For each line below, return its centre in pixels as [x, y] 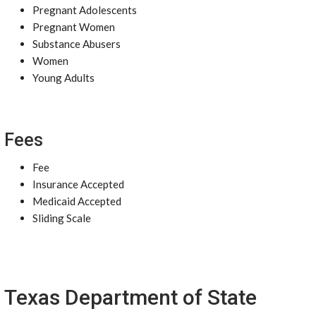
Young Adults [63, 78]
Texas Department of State [130, 297]
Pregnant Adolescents [85, 10]
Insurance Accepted [78, 184]
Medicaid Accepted [77, 201]
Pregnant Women [74, 27]
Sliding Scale [62, 218]
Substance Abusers [77, 44]
